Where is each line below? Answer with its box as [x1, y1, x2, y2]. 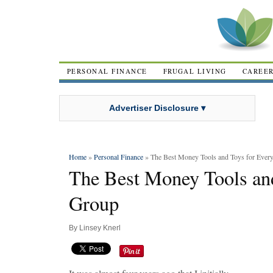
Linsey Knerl [79, 224, 121, 232]
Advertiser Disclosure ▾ [109, 102, 205, 113]
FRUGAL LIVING [163, 66, 227, 76]
